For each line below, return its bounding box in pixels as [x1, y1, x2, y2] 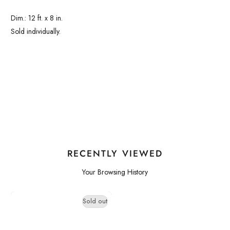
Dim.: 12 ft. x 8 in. [11, 13, 63, 23]
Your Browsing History [82, 167, 148, 177]
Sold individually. [11, 26, 61, 36]
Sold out [83, 197, 107, 206]
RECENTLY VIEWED [67, 147, 163, 160]
